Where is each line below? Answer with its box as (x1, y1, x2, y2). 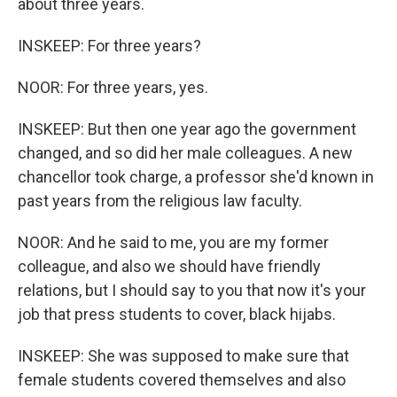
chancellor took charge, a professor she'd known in (18, 167, 374, 186)
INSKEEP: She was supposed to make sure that (18, 346, 349, 365)
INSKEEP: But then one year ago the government (18, 120, 356, 138)
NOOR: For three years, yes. (18, 78, 208, 97)
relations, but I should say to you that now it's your (18, 281, 366, 300)
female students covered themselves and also (18, 370, 346, 389)
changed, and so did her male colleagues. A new (18, 144, 353, 162)
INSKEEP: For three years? (18, 36, 201, 55)
